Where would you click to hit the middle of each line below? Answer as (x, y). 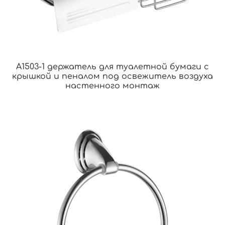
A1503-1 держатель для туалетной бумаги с (113, 67)
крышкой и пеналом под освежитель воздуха (113, 77)
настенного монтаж (113, 86)
